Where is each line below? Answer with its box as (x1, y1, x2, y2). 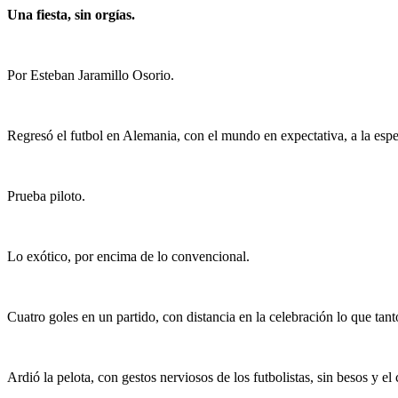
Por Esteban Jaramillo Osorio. (7, 68, 174, 84)
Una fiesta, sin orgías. (7, 7, 135, 23)
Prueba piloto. (7, 188, 85, 204)
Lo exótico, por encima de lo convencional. (7, 249, 250, 265)
